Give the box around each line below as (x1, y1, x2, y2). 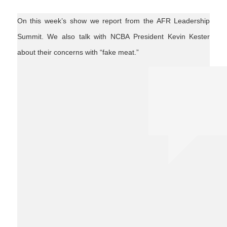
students (20, 67, 48, 76)
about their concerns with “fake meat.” (17, 48, 139, 56)
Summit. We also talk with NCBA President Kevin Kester (17, 32, 210, 41)
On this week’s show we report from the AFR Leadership (17, 16, 210, 25)
